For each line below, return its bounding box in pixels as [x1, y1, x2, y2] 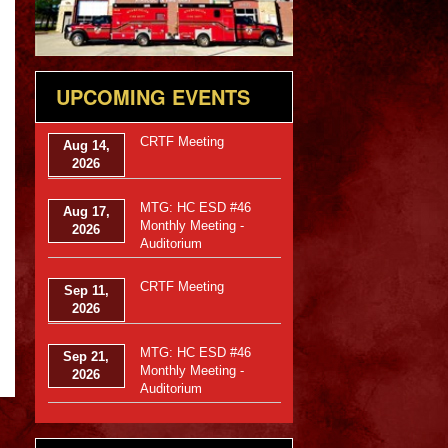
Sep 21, [63, 349, 110, 365]
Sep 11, [63, 283, 109, 299]
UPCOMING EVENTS [55, 82, 250, 112]
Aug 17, [62, 204, 110, 220]
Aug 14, [62, 138, 110, 154]
